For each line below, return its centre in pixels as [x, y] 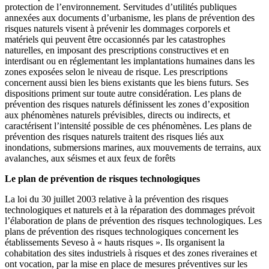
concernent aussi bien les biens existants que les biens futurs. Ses [127, 82]
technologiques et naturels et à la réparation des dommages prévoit [130, 210]
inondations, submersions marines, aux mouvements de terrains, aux [133, 147]
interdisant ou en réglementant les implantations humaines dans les [130, 61]
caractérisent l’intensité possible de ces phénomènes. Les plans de [128, 125]
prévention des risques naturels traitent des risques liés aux [114, 136]
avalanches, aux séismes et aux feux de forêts [90, 158]
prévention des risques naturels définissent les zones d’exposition [127, 104]
